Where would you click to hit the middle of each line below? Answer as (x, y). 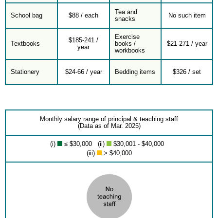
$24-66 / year (83, 72)
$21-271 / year (187, 44)
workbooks (130, 50)
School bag (27, 15)
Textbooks (25, 44)
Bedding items (135, 72)
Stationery (25, 72)
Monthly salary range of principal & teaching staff (109, 119)
